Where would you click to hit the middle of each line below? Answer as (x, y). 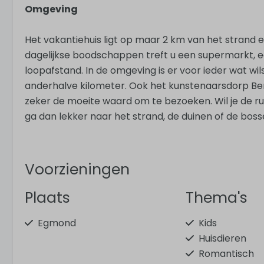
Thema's (217, 197)
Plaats (47, 197)
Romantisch (227, 253)
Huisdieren (223, 238)
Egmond (57, 223)
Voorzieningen (77, 169)
